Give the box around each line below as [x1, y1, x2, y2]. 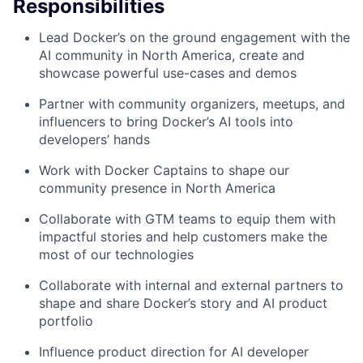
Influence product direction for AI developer [39, 344, 309, 361]
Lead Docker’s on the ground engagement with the [39, 29, 350, 46]
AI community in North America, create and [39, 47, 305, 64]
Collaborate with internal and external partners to [39, 277, 344, 294]
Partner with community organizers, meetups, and [39, 96, 345, 113]
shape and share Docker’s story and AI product [39, 295, 327, 312]
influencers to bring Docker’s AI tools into [39, 113, 293, 130]
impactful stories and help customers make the [39, 228, 327, 246]
